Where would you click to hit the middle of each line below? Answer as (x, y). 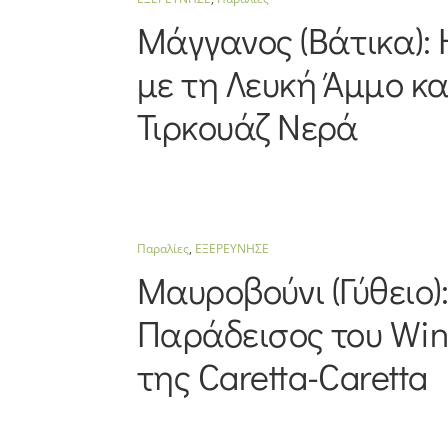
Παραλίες (162, 249)
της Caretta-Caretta (282, 376)
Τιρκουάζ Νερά (247, 126)
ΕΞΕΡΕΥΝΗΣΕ (231, 249)
